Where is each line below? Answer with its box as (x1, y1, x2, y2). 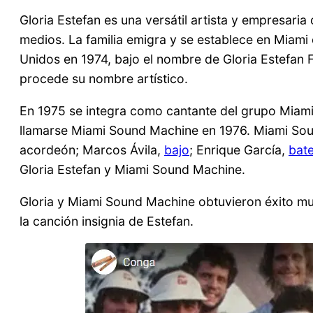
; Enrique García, (189, 142, 289, 157)
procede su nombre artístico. (20, 71, 188, 87)
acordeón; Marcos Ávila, (20, 142, 164, 157)
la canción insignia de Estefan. (20, 213, 194, 228)
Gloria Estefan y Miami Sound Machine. (20, 161, 245, 177)
